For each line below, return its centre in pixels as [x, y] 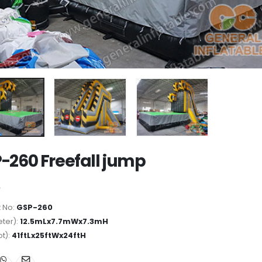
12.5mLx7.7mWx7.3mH [64, 221]
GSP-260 [35, 207]
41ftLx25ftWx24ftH [49, 235]
